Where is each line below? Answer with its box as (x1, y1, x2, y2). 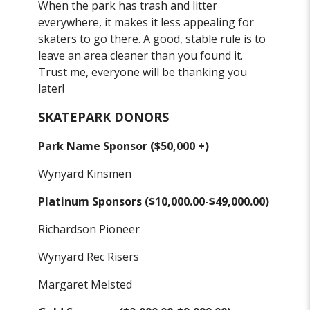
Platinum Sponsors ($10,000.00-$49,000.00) (38, 194, 270, 210)
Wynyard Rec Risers (38, 249, 140, 265)
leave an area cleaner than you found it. (38, 48, 244, 64)
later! (38, 81, 65, 97)
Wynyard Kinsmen (38, 166, 132, 182)
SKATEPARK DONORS (38, 109, 170, 126)
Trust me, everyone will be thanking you (38, 64, 248, 80)
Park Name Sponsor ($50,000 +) (38, 138, 210, 154)
